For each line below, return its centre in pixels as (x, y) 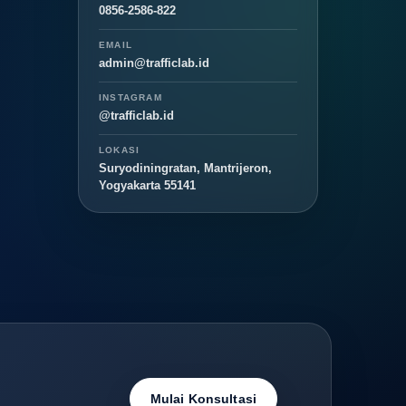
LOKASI (120, 150)
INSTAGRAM (130, 98)
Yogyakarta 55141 (147, 186)
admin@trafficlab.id (154, 63)
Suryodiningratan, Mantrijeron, (185, 169)
